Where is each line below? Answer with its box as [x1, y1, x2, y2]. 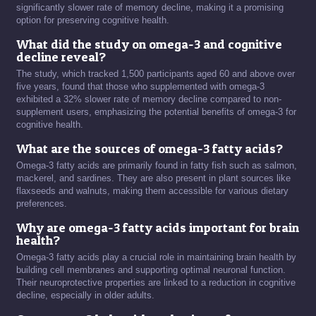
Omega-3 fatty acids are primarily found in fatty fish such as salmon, [16, 160, 297, 171]
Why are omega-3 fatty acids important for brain [16, 220, 299, 235]
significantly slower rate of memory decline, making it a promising [16, 2, 284, 13]
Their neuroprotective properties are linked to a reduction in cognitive [16, 277, 296, 288]
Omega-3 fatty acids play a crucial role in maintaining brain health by [16, 252, 296, 262]
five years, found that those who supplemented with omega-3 [16, 81, 265, 92]
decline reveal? [16, 49, 106, 64]
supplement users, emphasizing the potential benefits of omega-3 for [16, 107, 296, 117]
